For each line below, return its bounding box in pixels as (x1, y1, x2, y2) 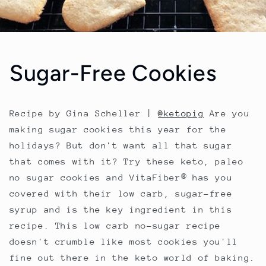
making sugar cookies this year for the (9, 124, 227, 135)
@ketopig (158, 108, 204, 119)
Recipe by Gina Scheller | (9, 108, 159, 119)
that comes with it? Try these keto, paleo (9, 156, 244, 167)
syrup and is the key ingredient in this (9, 204, 233, 215)
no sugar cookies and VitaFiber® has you (9, 172, 233, 183)
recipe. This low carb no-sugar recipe (9, 220, 221, 231)
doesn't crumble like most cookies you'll (9, 236, 238, 247)
